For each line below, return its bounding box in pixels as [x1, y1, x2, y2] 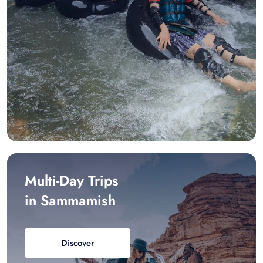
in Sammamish [25, 190, 116, 211]
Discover [60, 236, 95, 249]
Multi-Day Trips [25, 170, 119, 191]
